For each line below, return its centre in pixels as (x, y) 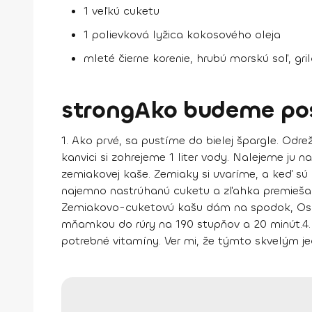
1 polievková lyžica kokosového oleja (182, 35)
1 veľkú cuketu (122, 11)
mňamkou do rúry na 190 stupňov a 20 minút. (182, 224)
